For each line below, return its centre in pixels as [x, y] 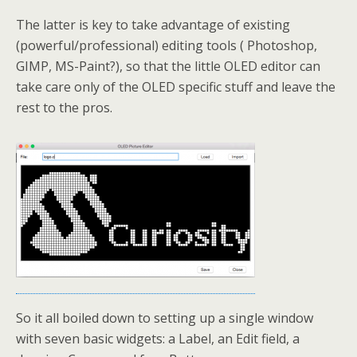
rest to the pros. [64, 107]
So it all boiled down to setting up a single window [165, 318]
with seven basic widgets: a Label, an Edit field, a [158, 338]
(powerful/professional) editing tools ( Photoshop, [167, 45]
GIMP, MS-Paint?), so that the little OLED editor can [168, 66]
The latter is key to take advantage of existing [153, 24]
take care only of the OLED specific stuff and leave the [176, 86]
